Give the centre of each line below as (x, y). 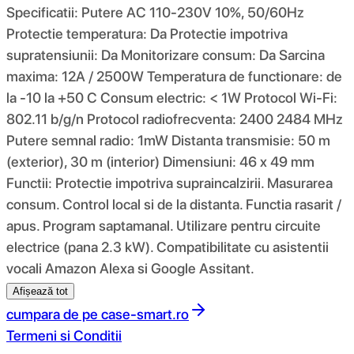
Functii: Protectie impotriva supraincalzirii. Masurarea (169, 183)
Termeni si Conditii (64, 335)
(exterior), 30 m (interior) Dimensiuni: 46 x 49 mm (160, 161)
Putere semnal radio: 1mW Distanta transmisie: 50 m (168, 140)
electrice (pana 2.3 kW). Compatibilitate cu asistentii (168, 247)
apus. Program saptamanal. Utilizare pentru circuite (164, 225)
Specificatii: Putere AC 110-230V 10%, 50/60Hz (155, 12)
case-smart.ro (145, 314)
